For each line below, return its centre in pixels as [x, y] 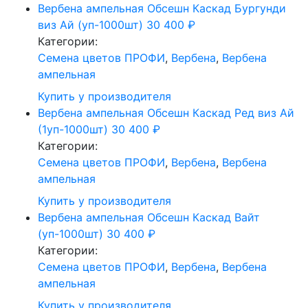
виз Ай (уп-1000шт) [90, 25]
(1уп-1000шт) [73, 129]
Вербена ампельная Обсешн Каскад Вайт [149, 217]
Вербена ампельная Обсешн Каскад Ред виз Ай [166, 113]
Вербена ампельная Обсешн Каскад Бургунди [162, 8]
